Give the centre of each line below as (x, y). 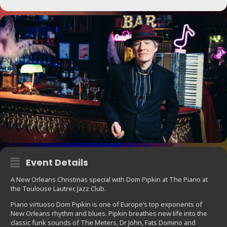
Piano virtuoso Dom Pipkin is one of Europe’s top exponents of (106, 204)
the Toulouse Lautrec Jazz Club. (58, 189)
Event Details (57, 163)
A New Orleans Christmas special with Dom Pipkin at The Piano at (109, 180)
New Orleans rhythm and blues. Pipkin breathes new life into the (109, 214)
